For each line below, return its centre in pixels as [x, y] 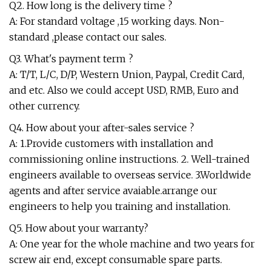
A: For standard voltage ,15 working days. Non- [117, 21]
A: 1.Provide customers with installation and [111, 144]
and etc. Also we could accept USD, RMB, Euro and [124, 90]
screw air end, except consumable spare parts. [116, 260]
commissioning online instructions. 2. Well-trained [129, 159]
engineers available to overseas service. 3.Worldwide [130, 175]
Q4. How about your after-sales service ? [102, 128]
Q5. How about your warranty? [79, 228]
